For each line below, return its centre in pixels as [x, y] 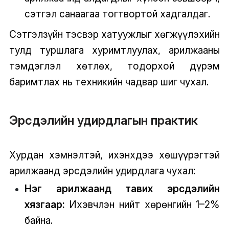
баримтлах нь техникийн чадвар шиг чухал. [109, 82]
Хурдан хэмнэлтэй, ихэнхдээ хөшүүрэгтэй [114, 155]
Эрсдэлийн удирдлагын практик [103, 120]
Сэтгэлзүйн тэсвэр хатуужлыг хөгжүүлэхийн [114, 34]
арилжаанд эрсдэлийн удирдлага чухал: [102, 171]
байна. [38, 220]
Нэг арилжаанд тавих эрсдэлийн [122, 188]
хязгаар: [47, 204]
